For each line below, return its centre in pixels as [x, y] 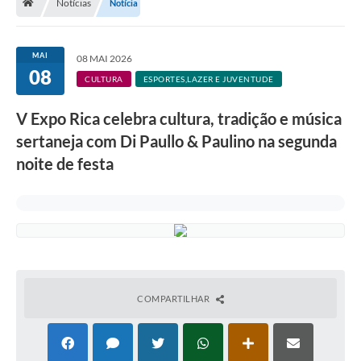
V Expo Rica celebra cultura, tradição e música [179, 119]
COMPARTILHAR [174, 299]
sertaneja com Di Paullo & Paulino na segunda [176, 141]
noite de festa [65, 164]
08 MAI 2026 [104, 59]
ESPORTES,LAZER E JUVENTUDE [208, 79]
